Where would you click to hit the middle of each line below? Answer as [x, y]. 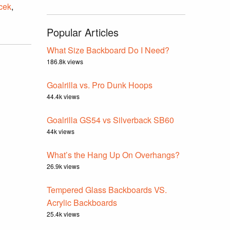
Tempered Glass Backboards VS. [107, 190]
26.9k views [63, 166]
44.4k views [63, 96]
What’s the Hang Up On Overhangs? [113, 155]
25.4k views [63, 214]
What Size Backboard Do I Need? [108, 50]
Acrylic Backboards [82, 203]
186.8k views [65, 61]
